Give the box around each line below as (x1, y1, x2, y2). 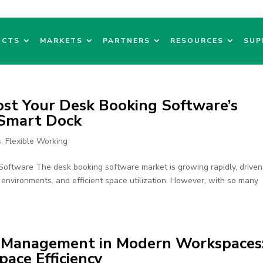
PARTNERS (103, 36, 150, 45)
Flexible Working (5, 136, 68, 147)
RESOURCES (170, 36, 224, 45)
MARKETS (40, 36, 83, 45)
